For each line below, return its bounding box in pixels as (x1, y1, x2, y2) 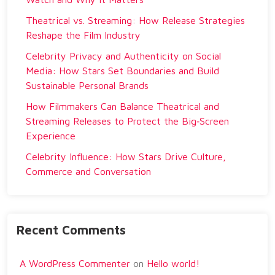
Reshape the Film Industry (26, 29, 141, 41)
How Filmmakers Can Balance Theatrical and (26, 101, 219, 112)
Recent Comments (17, 223, 126, 237)
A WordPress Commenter (20, 258, 130, 269)
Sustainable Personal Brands (26, 80, 149, 91)
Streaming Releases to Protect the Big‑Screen (26, 115, 229, 126)
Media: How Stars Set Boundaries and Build (26, 65, 219, 76)
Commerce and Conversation (26, 166, 151, 177)
